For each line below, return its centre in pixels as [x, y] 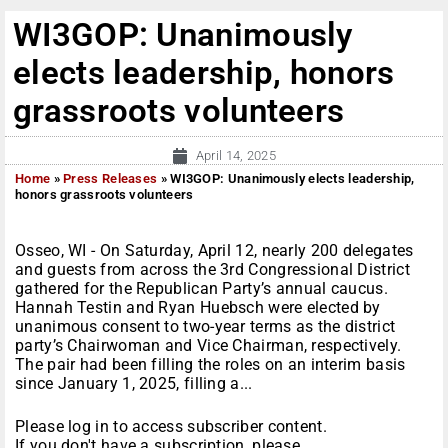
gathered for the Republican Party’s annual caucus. [201, 289]
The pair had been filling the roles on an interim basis [210, 365]
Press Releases [110, 179]
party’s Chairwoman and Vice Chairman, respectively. [208, 346]
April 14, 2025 [236, 156]
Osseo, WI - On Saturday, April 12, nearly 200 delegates [214, 251]
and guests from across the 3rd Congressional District [212, 270]
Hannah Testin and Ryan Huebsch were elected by [198, 308]
